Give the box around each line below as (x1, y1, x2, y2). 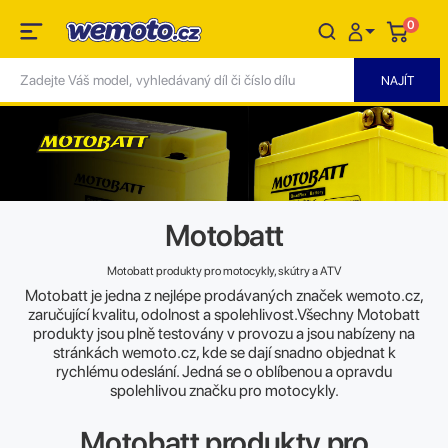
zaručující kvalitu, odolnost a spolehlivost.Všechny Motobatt (28, 304, 420, 324)
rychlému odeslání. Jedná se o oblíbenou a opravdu (56, 361, 392, 381)
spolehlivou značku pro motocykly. (109, 380, 339, 400)
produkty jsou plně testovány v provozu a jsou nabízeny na (33, 323, 415, 343)
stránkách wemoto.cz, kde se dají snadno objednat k (52, 342, 396, 362)
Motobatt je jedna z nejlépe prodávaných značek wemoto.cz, (24, 285, 424, 305)
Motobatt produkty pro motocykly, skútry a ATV (106, 263, 342, 278)
